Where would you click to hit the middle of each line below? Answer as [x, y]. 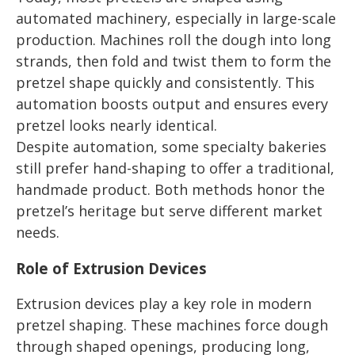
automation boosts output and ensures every [172, 104]
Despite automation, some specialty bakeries [171, 147]
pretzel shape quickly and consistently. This [165, 83]
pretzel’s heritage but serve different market [169, 211]
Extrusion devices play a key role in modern [164, 303]
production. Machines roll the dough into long [174, 40]
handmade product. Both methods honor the [170, 190]
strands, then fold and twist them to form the [174, 61]
